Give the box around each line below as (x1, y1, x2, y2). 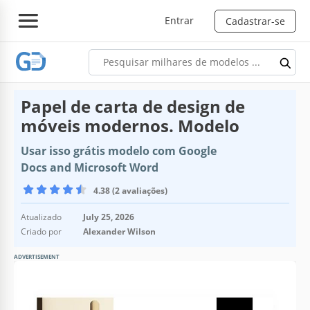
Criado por (21, 225, 62, 237)
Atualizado (21, 210, 62, 223)
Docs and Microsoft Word (21, 159, 158, 175)
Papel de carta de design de (21, 94, 245, 118)
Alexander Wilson (83, 225, 156, 237)
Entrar (165, 13, 194, 27)
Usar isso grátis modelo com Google (21, 143, 217, 158)
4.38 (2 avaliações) (93, 184, 167, 197)
